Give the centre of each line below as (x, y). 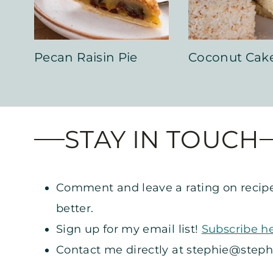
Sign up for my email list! (129, 229)
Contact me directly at (122, 250)
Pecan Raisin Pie (86, 57)
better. (75, 208)
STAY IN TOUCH (162, 139)
